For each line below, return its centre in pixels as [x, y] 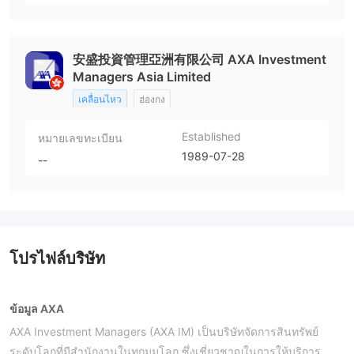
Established [211, 137]
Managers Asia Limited [142, 77]
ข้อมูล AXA [37, 309]
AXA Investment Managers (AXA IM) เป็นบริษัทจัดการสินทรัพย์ [164, 332]
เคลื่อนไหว [100, 100]
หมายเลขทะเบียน [80, 138]
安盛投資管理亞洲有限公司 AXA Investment [200, 60]
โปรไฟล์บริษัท [57, 259]
